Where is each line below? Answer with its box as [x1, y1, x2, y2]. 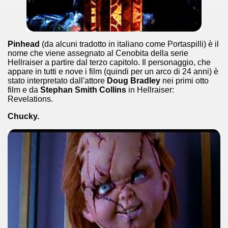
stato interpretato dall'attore [8, 76, 107, 85]
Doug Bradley [107, 76, 160, 85]
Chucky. [8, 112, 39, 121]
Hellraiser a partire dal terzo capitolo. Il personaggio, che [8, 58, 211, 67]
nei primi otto [160, 76, 209, 85]
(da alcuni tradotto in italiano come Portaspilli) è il [40, 40, 219, 48]
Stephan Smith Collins [40, 85, 126, 94]
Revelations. [8, 95, 53, 103]
